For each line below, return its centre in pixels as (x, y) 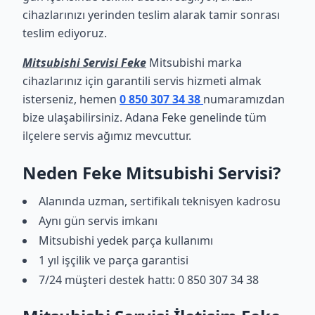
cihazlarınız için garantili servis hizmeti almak (142, 81)
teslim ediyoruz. (65, 33)
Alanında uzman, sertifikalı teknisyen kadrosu (160, 201)
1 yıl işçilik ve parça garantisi (114, 260)
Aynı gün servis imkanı (98, 221)
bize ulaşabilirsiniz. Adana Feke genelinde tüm (144, 117)
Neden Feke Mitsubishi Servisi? (152, 173)
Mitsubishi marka (194, 63)
